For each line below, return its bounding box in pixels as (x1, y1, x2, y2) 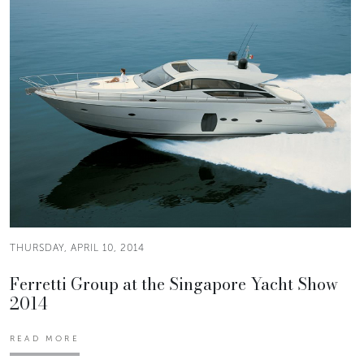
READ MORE (10, 333, 80, 344)
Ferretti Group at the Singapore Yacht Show (10, 271, 338, 297)
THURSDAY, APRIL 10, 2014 (10, 241, 145, 253)
